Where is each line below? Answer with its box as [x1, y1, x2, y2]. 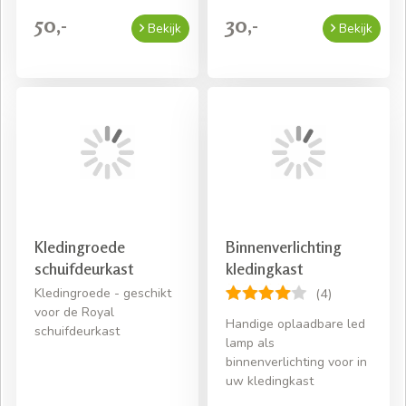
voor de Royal [34, 303, 114, 321]
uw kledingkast [226, 372, 314, 390]
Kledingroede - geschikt [34, 284, 171, 302]
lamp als [226, 333, 275, 352]
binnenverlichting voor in [226, 353, 367, 371]
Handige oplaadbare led [226, 314, 365, 333]
